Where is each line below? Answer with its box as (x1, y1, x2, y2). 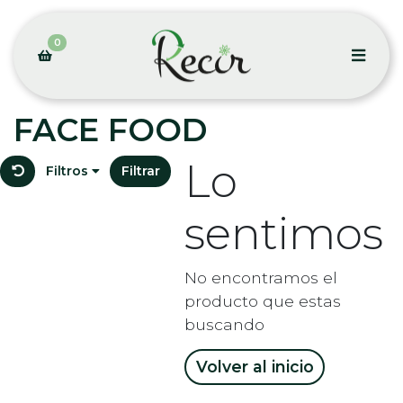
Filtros (45, 163, 92, 179)
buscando (184, 314, 264, 334)
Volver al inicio (195, 357, 314, 376)
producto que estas (184, 291, 341, 310)
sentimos (184, 206, 383, 260)
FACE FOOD (13, 110, 208, 149)
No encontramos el (184, 267, 337, 287)
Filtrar (121, 163, 160, 179)
